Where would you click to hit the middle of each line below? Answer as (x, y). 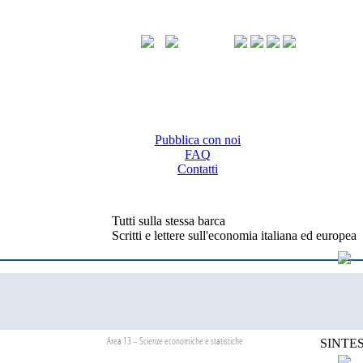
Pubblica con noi (198, 140)
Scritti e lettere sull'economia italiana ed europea (234, 235)
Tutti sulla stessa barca (169, 221)
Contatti (198, 169)
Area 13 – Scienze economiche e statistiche (175, 341)
